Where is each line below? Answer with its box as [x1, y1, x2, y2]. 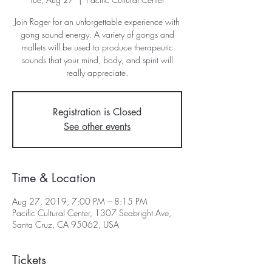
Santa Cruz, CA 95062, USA [12, 219, 119, 230]
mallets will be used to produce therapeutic [21, 41, 173, 53]
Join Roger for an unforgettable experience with [15, 16, 180, 27]
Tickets [12, 252, 46, 268]
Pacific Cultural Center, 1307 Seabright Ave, [12, 207, 171, 219]
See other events [64, 120, 131, 133]
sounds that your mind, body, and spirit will [21, 54, 173, 66]
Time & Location [12, 170, 96, 186]
